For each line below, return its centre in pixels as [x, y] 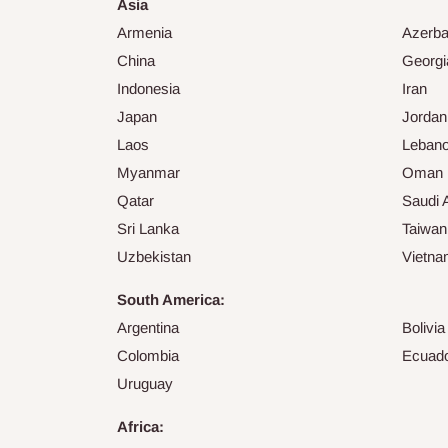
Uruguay [145, 384]
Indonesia [148, 89]
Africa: [140, 427]
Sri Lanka [148, 229]
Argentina [148, 328]
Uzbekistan [154, 257]
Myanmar [148, 173]
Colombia [148, 356]
